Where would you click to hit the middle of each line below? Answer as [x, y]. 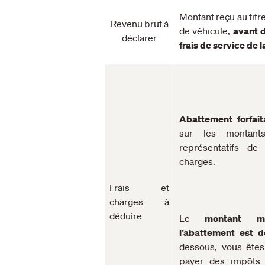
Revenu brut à [139, 23]
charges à [139, 201]
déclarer [139, 38]
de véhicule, [206, 30]
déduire [126, 216]
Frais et [139, 187]
